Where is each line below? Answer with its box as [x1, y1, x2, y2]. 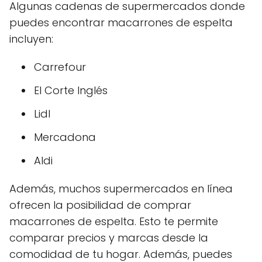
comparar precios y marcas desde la [9, 230, 208, 246]
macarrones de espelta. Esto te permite [9, 214, 218, 229]
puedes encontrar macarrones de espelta [9, 15, 233, 30]
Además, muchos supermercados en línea [9, 181, 233, 196]
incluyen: [9, 32, 53, 47]
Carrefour [34, 60, 86, 75]
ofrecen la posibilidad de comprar [9, 198, 191, 213]
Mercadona [34, 130, 96, 145]
